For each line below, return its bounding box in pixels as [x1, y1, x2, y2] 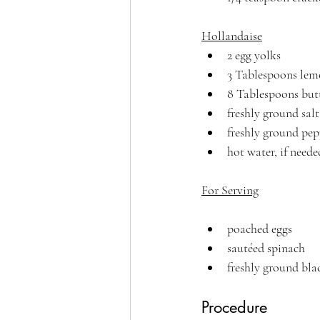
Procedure [201, 296, 267, 317]
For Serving [201, 181, 259, 198]
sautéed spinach [227, 239, 305, 256]
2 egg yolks [227, 46, 281, 63]
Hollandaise [201, 27, 262, 44]
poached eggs [227, 220, 292, 236]
